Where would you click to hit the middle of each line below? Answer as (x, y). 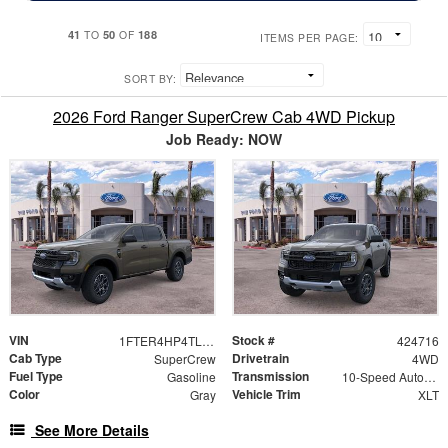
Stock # (253, 339)
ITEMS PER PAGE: (309, 38)
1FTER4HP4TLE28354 (207, 340)
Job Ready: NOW (224, 139)
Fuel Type (36, 375)
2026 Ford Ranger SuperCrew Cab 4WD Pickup (224, 117)
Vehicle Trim (266, 393)
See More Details (92, 429)
